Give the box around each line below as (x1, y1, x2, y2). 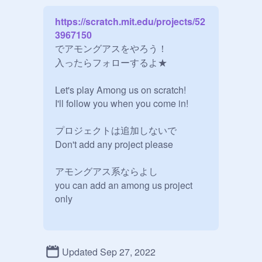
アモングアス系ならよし (55, 164, 158, 178)
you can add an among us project (55, 178, 192, 192)
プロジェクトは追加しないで (55, 123, 177, 137)
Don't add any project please (55, 137, 173, 151)
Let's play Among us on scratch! (55, 83, 186, 96)
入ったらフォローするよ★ (55, 56, 167, 69)
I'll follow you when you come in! (55, 96, 188, 110)
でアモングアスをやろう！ (55, 42, 167, 55)
